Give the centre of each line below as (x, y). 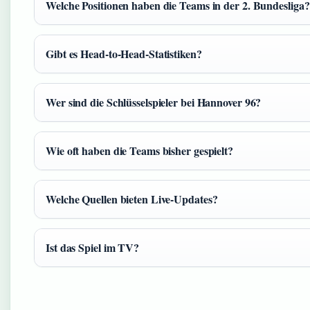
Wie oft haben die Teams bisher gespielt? (139, 150)
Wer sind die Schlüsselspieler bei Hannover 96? (154, 102)
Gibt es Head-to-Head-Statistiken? (124, 53)
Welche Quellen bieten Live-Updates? (132, 199)
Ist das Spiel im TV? (92, 247)
